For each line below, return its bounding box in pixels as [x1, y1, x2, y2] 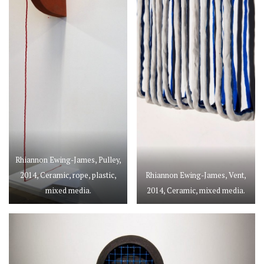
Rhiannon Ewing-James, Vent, [146, 170, 246, 181]
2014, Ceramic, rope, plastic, [19, 170, 117, 181]
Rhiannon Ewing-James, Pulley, [15, 155, 121, 166]
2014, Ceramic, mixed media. [147, 186, 245, 196]
